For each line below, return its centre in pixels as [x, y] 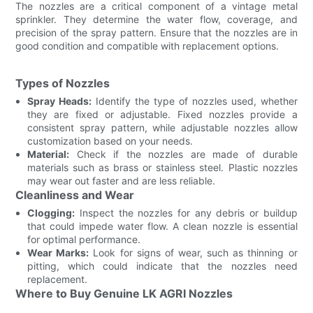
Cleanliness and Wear [75, 195]
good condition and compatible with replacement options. [147, 45]
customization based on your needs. [110, 140]
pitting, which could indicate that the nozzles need [162, 265]
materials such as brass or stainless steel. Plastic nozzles [162, 167]
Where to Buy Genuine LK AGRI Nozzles [124, 293]
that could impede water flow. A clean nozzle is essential [162, 226]
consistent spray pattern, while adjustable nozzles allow [162, 127]
